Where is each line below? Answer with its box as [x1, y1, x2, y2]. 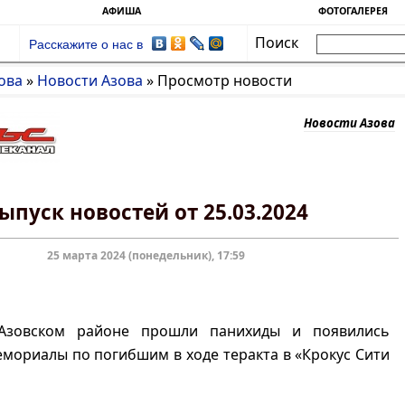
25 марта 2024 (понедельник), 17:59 [47, 248, 246, 263]
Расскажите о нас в [29, 38, 144, 52]
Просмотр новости [157, 71, 292, 90]
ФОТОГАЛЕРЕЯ [317, 5, 388, 17]
